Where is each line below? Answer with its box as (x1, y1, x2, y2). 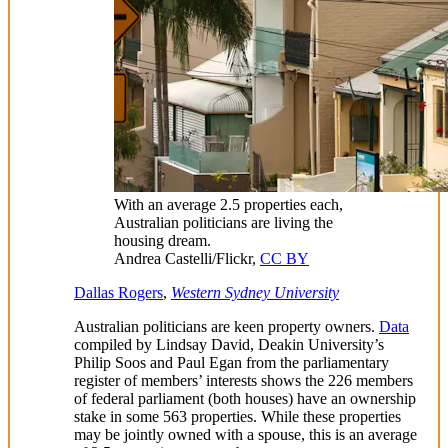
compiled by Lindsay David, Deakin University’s (74, 336, 384, 354)
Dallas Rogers (74, 284, 163, 302)
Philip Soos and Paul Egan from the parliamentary (74, 354, 389, 372)
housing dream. (114, 232, 211, 250)
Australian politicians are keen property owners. (74, 318, 379, 336)
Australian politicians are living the (114, 214, 333, 232)
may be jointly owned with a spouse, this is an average (74, 426, 417, 444)
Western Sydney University (171, 284, 339, 302)
